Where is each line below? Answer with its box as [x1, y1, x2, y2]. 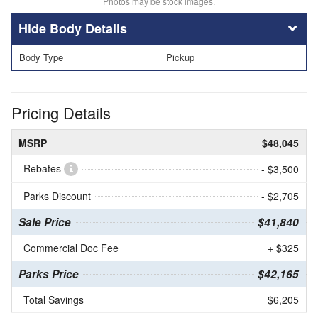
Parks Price [18, 266, 79, 283]
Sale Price [18, 214, 71, 231]
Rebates [23, 161, 64, 176]
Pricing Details [11, 102, 111, 124]
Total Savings [23, 292, 84, 307]
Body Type [19, 50, 63, 64]
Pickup [166, 50, 194, 64]
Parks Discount [23, 189, 91, 204]
